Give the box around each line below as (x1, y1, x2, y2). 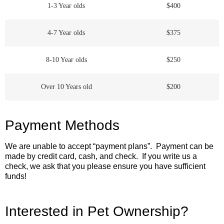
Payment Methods (5, 117, 119, 133)
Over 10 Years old (40, 83, 92, 91)
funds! (5, 172, 26, 181)
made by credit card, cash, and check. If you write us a (5, 152, 197, 161)
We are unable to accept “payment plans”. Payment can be (5, 142, 213, 151)
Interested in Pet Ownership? (5, 203, 188, 219)
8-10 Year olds (45, 56, 87, 64)
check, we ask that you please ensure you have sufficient (5, 162, 205, 171)
